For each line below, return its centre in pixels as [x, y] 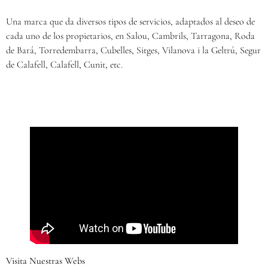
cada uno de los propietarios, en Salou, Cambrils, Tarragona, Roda [130, 36]
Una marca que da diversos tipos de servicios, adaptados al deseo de [130, 22]
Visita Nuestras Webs [45, 261]
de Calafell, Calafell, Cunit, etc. [64, 65]
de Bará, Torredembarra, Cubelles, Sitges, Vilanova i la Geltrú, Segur [133, 50]
